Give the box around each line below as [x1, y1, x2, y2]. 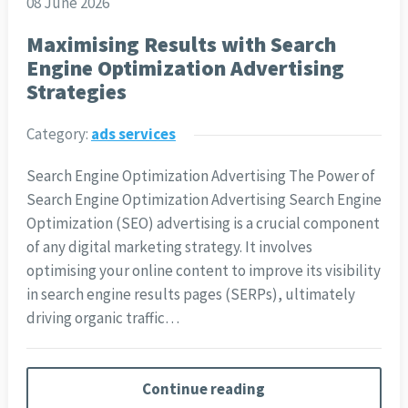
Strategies [25, 78, 127, 106]
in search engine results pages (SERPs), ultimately [25, 284, 355, 305]
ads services [90, 124, 176, 145]
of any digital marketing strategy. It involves [25, 237, 312, 258]
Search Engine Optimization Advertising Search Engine [25, 189, 382, 210]
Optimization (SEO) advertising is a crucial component [25, 213, 380, 234]
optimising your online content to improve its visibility [25, 260, 381, 281]
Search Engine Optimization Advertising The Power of [25, 166, 375, 187]
